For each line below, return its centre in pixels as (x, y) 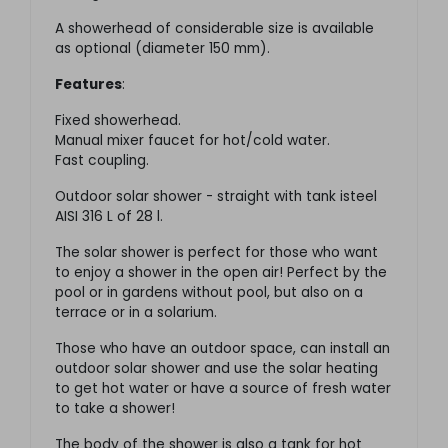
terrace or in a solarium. (136, 313)
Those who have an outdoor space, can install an (222, 349)
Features (88, 85)
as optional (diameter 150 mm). (162, 49)
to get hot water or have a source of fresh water (223, 389)
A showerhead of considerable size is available (214, 29)
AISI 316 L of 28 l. (109, 217)
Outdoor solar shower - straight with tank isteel (216, 197)
